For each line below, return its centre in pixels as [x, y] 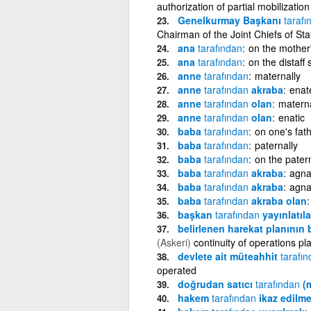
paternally [276, 145]
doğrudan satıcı [216, 284]
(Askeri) [174, 242]
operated [176, 270]
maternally [277, 75]
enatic [291, 117]
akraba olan [277, 200]
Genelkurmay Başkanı [230, 20]
